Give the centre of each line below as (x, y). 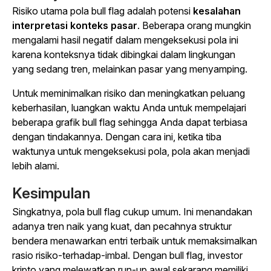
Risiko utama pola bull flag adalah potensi (103, 11)
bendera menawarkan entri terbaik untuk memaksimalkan (135, 241)
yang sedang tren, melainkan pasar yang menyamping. (130, 69)
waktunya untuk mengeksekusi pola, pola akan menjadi (131, 152)
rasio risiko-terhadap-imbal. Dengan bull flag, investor (127, 256)
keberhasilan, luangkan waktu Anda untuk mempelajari (129, 108)
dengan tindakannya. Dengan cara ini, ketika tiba (117, 137)
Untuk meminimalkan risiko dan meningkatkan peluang (129, 93)
